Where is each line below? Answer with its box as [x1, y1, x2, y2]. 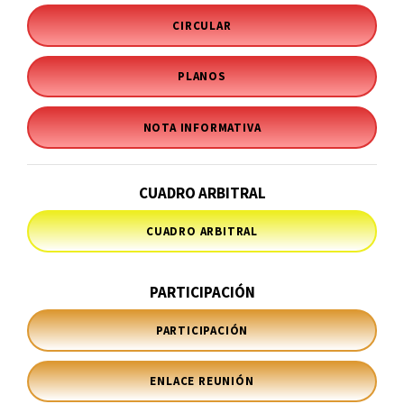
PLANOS [178, 69, 226, 85]
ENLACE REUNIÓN [150, 373, 254, 390]
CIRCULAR [172, 17, 232, 33]
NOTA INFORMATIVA [142, 120, 262, 136]
